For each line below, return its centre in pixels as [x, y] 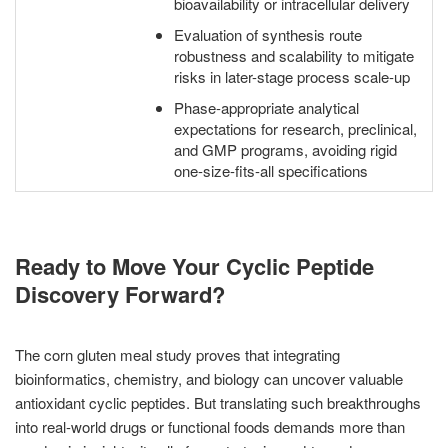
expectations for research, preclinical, [295, 128]
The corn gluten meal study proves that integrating [177, 354]
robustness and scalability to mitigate [294, 55]
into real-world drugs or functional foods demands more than [210, 426]
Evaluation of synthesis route [268, 34]
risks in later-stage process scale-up [292, 76]
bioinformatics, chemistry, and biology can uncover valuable [209, 378]
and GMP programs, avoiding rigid [285, 149]
